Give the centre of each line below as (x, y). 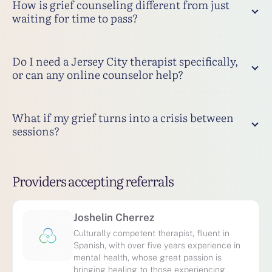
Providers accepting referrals (93, 180)
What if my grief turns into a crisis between (123, 117)
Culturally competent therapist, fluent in (151, 233)
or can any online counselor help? (98, 74)
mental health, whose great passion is (148, 257)
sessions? (36, 131)
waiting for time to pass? (75, 18)
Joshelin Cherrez (114, 217)
